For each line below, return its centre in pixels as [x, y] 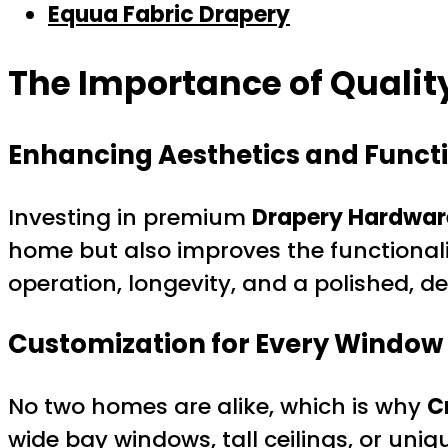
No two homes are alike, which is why [217, 407]
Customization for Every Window [225, 344]
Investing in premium [130, 217]
